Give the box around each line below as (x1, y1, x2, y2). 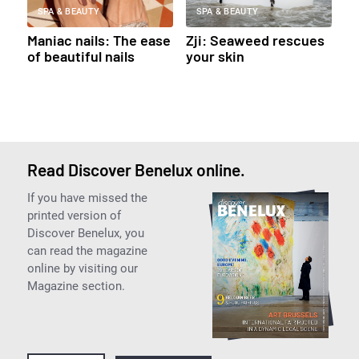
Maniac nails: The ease (26, 30, 171, 49)
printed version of (26, 208, 121, 223)
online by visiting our (26, 260, 138, 276)
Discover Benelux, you (26, 225, 144, 240)
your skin (185, 46, 244, 65)
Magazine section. (26, 278, 125, 293)
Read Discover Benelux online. (26, 159, 245, 179)
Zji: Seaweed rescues (185, 30, 325, 49)
